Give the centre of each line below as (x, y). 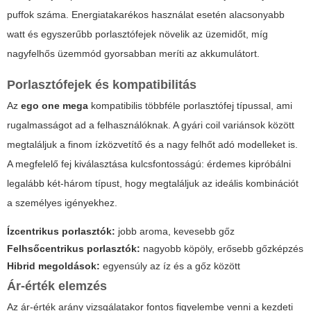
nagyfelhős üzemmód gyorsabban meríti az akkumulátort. (133, 54)
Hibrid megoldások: (53, 266)
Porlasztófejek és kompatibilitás (102, 85)
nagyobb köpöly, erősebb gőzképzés (222, 249)
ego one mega (54, 106)
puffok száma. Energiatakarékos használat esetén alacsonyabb (146, 15)
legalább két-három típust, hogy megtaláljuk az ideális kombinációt (153, 184)
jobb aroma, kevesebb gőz (175, 232)
